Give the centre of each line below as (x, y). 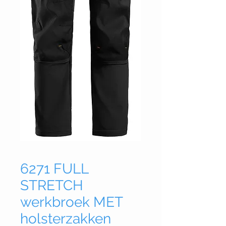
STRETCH (52, 186)
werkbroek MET (71, 202)
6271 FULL (54, 169)
